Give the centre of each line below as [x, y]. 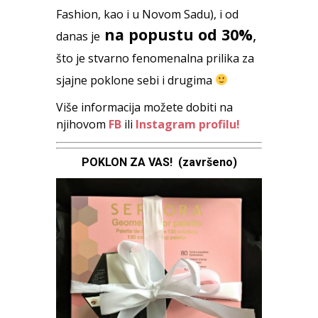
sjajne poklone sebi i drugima [136, 80]
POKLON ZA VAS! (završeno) [159, 162]
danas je [78, 36]
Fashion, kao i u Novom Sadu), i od [147, 14]
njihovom [81, 124]
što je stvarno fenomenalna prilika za [155, 58]
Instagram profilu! [186, 124]
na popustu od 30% [176, 34]
